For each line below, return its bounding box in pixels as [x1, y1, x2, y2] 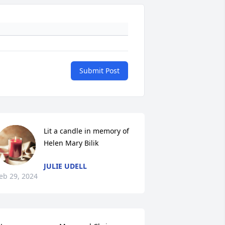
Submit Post [79, 66, 120, 75]
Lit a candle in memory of [43, 126, 129, 136]
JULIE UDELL [43, 161, 87, 171]
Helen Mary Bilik [43, 138, 98, 148]
